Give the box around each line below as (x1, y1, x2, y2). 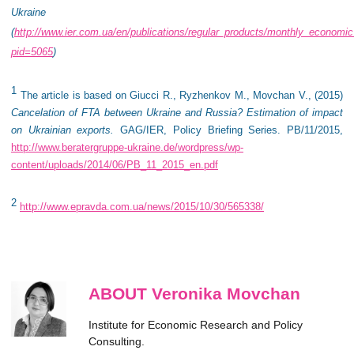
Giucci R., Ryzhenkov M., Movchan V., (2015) (130, 88, 343, 101)
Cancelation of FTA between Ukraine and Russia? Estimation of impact (11, 106, 343, 119)
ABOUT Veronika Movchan (88, 284, 300, 303)
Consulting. (88, 335, 145, 348)
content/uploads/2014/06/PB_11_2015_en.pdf (11, 158, 218, 171)
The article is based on (17, 88, 130, 101)
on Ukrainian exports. (11, 123, 115, 136)
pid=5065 (11, 45, 53, 58)
